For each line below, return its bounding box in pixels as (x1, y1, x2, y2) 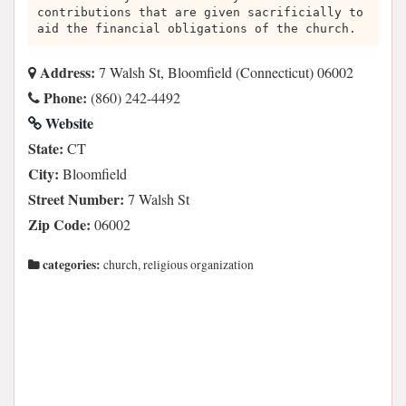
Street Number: (28, 188, 124, 209)
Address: (36, 62, 95, 82)
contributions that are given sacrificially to (37, 5, 363, 19)
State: (28, 138, 63, 159)
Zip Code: (28, 214, 91, 235)
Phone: (40, 87, 87, 108)
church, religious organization (101, 256, 254, 273)
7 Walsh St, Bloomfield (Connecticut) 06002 (95, 63, 353, 82)
